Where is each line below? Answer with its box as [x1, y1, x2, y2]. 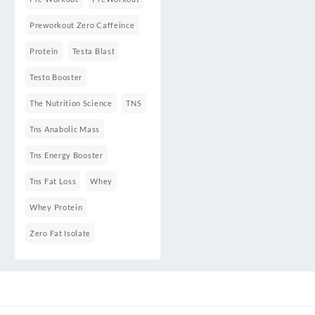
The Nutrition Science [30, 98, 112, 108]
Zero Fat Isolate [30, 228, 91, 238]
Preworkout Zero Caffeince [30, 20, 135, 30]
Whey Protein [30, 202, 83, 212]
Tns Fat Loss [30, 176, 77, 186]
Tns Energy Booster [30, 150, 103, 160]
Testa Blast [72, 46, 115, 56]
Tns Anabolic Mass [30, 124, 100, 134]
